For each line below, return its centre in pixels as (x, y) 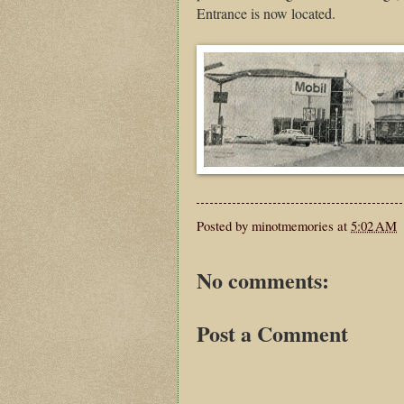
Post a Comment (272, 334)
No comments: (263, 280)
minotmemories (293, 225)
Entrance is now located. (266, 14)
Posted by (224, 225)
